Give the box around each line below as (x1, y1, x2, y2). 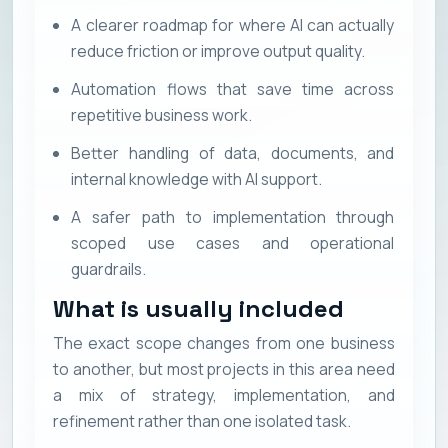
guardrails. (71, 258, 147, 281)
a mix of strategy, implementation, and (52, 383, 395, 406)
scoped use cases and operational (71, 232, 395, 255)
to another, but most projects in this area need (52, 357, 395, 380)
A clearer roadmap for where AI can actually (71, 14, 395, 37)
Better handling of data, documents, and (71, 142, 395, 165)
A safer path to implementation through (71, 206, 395, 229)
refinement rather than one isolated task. (52, 409, 351, 432)
